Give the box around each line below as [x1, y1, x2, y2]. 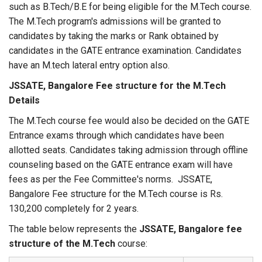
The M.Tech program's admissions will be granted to [9, 16, 221, 27]
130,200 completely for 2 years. [9, 203, 139, 214]
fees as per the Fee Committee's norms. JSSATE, [9, 174, 212, 185]
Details [9, 95, 40, 106]
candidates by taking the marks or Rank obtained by [9, 30, 219, 42]
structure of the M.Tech [9, 238, 115, 249]
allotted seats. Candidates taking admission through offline [9, 144, 248, 156]
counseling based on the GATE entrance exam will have [9, 159, 233, 170]
